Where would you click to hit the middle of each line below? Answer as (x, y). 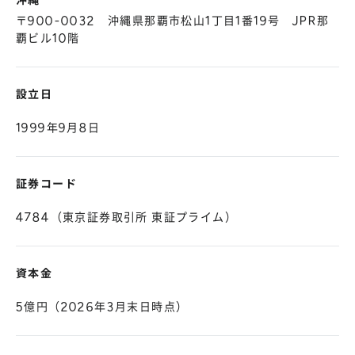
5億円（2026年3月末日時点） (102, 307)
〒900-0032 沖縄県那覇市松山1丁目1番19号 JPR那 (173, 21)
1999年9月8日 (58, 128)
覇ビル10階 (48, 38)
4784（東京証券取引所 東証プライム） (126, 218)
